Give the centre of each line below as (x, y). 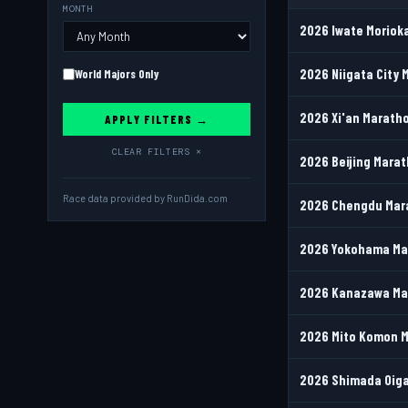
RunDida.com (197, 198)
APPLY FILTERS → (157, 119)
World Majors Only (117, 74)
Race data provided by (115, 198)
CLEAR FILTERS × (157, 152)
